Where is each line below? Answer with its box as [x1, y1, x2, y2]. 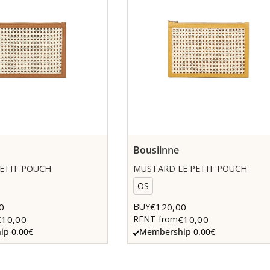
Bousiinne [133, 143, 179, 157]
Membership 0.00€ [139, 225, 215, 237]
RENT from [133, 213, 178, 225]
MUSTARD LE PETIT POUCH [133, 162, 248, 174]
